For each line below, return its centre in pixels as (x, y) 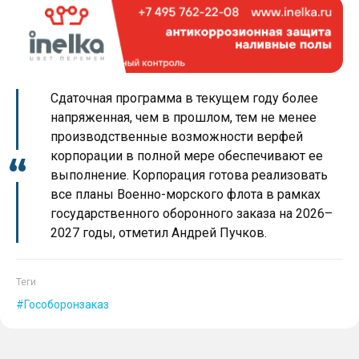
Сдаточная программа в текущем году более (184, 99)
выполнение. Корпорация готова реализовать (189, 175)
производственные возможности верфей (177, 137)
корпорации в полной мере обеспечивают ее (187, 156)
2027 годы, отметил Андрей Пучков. (159, 233)
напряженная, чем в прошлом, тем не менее (184, 118)
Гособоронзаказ (67, 305)
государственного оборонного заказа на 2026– (192, 214)
